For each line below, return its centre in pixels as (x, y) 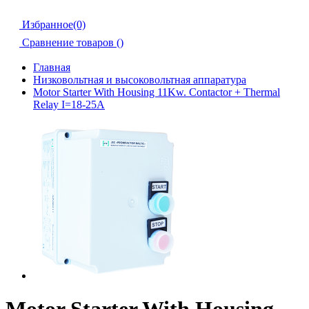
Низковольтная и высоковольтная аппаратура (140, 80)
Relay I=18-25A (69, 104)
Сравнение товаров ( (71, 42)
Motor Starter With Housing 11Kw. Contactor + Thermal (157, 92)
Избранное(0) (54, 24)
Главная (52, 67)
